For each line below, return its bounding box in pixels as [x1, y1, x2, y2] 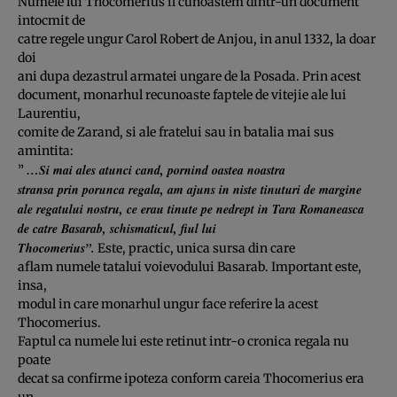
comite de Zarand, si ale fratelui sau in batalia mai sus [18, 123, 334, 140]
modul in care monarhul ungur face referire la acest [18, 295, 318, 312]
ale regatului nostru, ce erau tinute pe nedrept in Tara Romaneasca [18, 199, 364, 218]
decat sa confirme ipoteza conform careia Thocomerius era [18, 370, 364, 386]
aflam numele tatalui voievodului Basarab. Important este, [18, 258, 362, 275]
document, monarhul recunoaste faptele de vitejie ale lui [18, 86, 346, 103]
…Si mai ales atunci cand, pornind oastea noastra [27, 160, 285, 179]
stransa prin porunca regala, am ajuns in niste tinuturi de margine [18, 180, 362, 198]
